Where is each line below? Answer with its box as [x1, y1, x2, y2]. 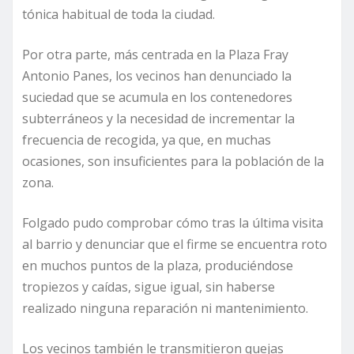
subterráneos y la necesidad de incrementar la [22, 110, 295, 128]
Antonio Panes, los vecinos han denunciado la [22, 67, 292, 85]
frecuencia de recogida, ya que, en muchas [22, 131, 271, 149]
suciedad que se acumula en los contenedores [22, 88, 292, 107]
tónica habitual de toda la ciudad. [22, 6, 215, 24]
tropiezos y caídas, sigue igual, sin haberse [22, 278, 275, 296]
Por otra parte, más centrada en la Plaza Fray [22, 46, 288, 64]
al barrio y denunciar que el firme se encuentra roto [22, 235, 327, 254]
